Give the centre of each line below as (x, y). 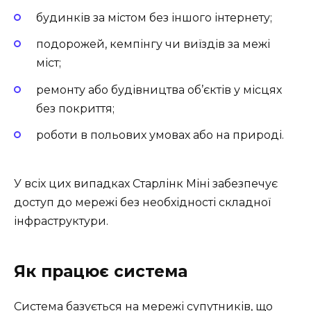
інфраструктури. (61, 221)
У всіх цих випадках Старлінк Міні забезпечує (146, 184)
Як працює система (101, 272)
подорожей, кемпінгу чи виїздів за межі (153, 44)
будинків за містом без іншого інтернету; (154, 18)
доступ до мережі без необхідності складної (142, 203)
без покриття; (75, 108)
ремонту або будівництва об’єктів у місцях (159, 90)
